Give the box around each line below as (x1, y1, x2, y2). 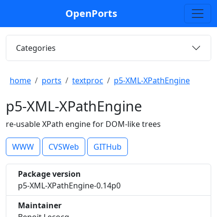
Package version (18, 169, 81, 179)
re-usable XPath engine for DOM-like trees (6, 119, 161, 129)
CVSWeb (48, 141, 79, 152)
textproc (72, 75, 103, 86)
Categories (16, 42, 56, 53)
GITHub (93, 141, 122, 152)
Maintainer (18, 200, 62, 211)
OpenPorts (65, 7, 117, 20)
